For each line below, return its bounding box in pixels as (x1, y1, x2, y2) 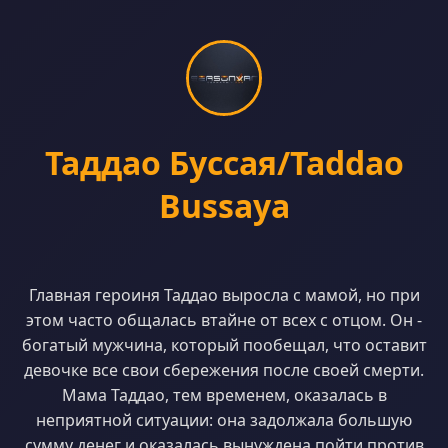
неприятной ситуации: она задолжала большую (36, 409, 412, 431)
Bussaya (158, 184, 290, 227)
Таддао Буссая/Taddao (44, 141, 404, 184)
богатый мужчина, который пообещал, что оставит (21, 334, 427, 356)
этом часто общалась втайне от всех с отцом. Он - (26, 309, 422, 331)
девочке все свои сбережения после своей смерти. (24, 359, 424, 381)
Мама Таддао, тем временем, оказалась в (61, 384, 387, 406)
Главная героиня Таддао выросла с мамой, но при (28, 284, 420, 306)
